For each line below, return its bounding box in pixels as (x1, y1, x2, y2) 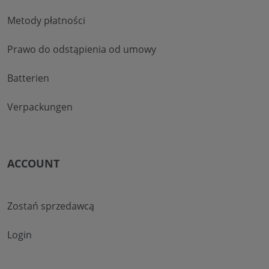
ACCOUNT (7, 156, 59, 171)
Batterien (7, 71, 49, 85)
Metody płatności (7, 13, 85, 27)
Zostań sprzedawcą (7, 199, 94, 213)
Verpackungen (7, 100, 73, 113)
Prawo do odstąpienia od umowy (7, 42, 156, 56)
